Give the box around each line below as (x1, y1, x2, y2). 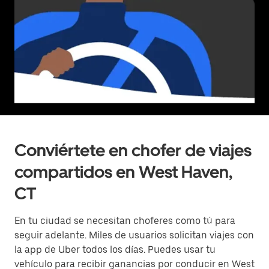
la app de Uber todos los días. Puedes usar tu (14, 244, 216, 255)
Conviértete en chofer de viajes (14, 140, 252, 160)
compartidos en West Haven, (14, 162, 232, 182)
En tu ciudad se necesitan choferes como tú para (14, 215, 235, 226)
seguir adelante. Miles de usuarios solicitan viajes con (14, 229, 254, 241)
